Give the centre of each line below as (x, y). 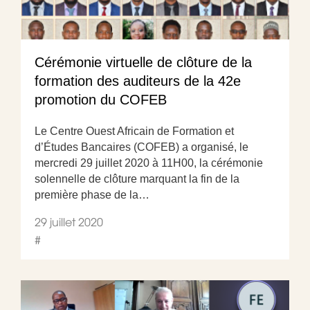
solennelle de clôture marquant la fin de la (137, 179)
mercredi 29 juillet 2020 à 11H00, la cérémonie (149, 163)
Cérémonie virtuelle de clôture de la (143, 62)
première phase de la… (92, 194)
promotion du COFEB (101, 99)
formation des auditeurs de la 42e (138, 81)
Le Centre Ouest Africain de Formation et (134, 131)
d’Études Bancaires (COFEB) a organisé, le (142, 147)
